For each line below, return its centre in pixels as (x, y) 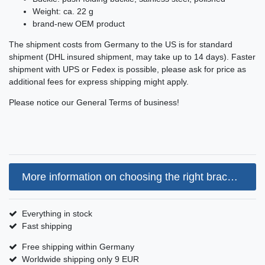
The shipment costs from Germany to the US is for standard (121, 45)
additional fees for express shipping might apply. (99, 82)
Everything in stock (57, 214)
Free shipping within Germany (78, 247)
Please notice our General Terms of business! (94, 103)
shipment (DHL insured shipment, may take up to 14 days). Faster (132, 57)
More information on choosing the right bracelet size (232, 177)
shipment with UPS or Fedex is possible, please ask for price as (127, 70)
